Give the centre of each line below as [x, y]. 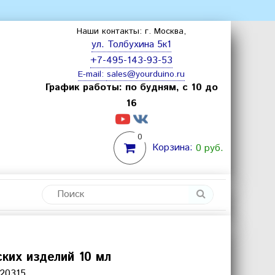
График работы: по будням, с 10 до [131, 87]
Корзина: [174, 148]
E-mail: [92, 74]
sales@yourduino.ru [146, 74]
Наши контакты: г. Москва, [131, 31]
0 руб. [210, 148]
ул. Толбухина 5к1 [131, 45]
